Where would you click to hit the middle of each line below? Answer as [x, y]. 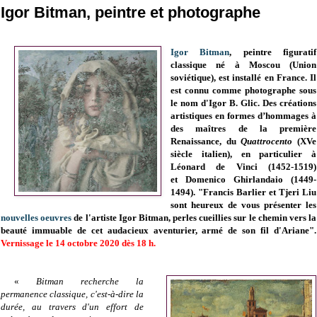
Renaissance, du [206, 142]
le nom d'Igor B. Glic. [217, 103]
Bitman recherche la [90, 282]
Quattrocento [269, 142]
